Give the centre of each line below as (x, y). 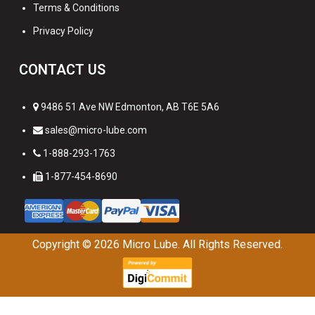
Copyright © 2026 (77, 245)
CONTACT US (62, 69)
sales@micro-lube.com (96, 130)
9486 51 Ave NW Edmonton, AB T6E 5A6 (129, 107)
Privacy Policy (63, 31)
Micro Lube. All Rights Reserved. (202, 245)
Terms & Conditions (76, 7)
